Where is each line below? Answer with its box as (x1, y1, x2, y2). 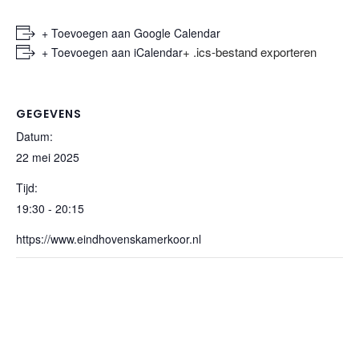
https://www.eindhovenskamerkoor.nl (16, 231, 201, 247)
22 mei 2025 (16, 149, 79, 165)
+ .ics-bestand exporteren (183, 43, 317, 60)
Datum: (16, 128, 53, 144)
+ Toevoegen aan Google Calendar (42, 25, 220, 41)
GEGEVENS (16, 106, 82, 122)
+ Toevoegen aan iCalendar (42, 44, 183, 60)
